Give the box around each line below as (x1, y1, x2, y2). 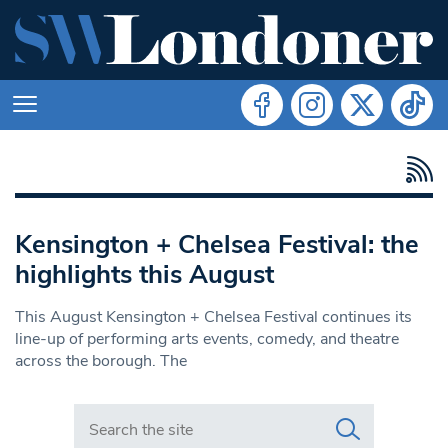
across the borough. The (15, 349, 187, 372)
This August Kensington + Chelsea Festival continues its (15, 305, 412, 328)
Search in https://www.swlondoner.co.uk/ (73, 402, 366, 425)
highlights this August (15, 256, 274, 292)
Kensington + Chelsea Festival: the (15, 226, 419, 262)
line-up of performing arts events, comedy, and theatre (15, 327, 399, 350)
